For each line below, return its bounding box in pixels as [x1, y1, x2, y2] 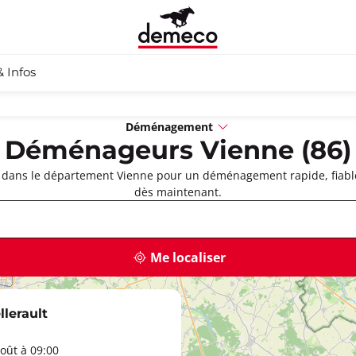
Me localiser [150, 249, 226, 266]
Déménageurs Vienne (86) [5, 132, 351, 171]
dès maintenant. [134, 184, 222, 199]
